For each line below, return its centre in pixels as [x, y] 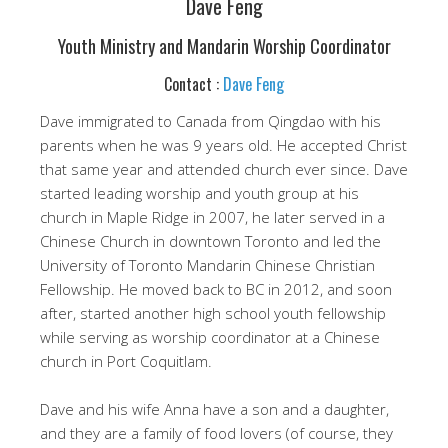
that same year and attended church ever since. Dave [224, 169]
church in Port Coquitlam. [126, 361]
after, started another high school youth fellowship [213, 313]
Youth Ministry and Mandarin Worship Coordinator [224, 46]
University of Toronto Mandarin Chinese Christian [207, 265]
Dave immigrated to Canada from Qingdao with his [210, 121]
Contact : [193, 84]
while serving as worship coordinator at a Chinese [210, 337]
